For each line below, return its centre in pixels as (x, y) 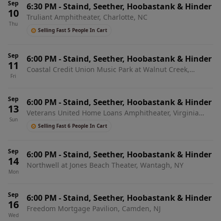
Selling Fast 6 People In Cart (73, 126)
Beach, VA (43, 123)
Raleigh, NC (46, 79)
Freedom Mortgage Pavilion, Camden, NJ (94, 208)
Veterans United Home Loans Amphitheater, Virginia (113, 113)
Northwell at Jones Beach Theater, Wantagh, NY (105, 165)
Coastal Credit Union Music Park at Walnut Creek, (108, 69)
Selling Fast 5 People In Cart (73, 30)
